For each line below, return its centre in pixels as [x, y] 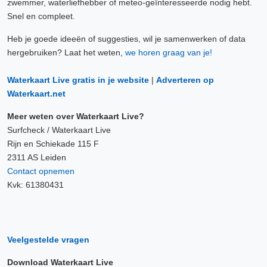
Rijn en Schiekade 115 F [53, 144]
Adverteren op [185, 80]
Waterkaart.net [36, 94]
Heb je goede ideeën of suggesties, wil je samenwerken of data [126, 39]
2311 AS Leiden [37, 157]
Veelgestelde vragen [48, 240]
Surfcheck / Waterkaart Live [59, 130]
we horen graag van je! [169, 52]
